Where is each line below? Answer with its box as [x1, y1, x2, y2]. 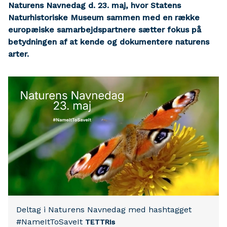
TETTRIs [85, 218, 115, 226]
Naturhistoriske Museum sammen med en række [8, 13, 200, 22]
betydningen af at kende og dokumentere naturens [8, 37, 209, 47]
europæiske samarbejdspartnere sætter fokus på [8, 25, 201, 34]
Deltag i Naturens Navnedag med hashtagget [16, 205, 192, 214]
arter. [8, 49, 29, 59]
